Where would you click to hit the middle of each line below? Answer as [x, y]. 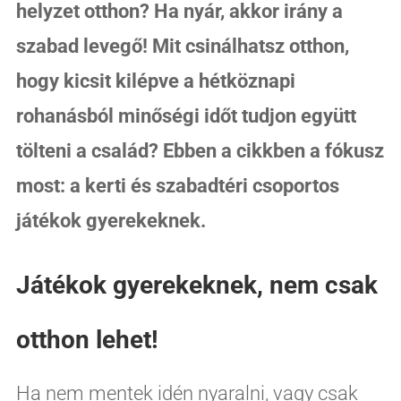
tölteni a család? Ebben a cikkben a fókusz [200, 150]
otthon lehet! [87, 339]
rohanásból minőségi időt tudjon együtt [186, 115]
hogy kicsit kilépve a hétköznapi [155, 81]
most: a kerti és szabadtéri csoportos [177, 185]
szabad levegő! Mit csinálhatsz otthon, [182, 46]
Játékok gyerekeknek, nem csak [196, 285]
